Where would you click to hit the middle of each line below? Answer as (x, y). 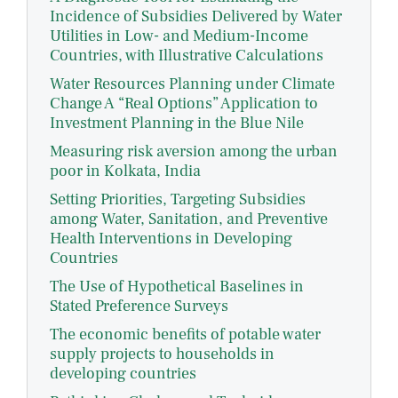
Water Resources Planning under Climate (192, 84)
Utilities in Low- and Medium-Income (179, 36)
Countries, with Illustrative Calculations (187, 56)
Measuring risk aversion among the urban (194, 152)
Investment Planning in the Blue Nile (177, 123)
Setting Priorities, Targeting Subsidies (178, 200)
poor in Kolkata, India (125, 171)
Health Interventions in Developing (171, 239)
